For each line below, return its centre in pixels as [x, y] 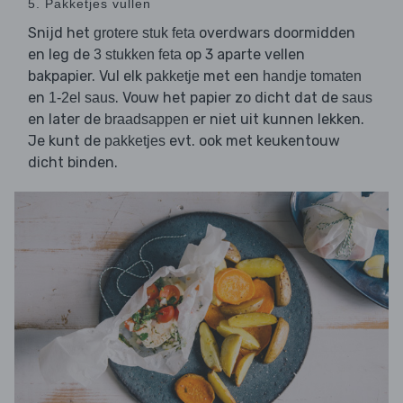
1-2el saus [82, 98]
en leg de [61, 55]
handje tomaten [312, 76]
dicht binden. [73, 163]
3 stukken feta [138, 55]
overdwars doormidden [275, 33]
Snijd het [61, 33]
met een [231, 76]
